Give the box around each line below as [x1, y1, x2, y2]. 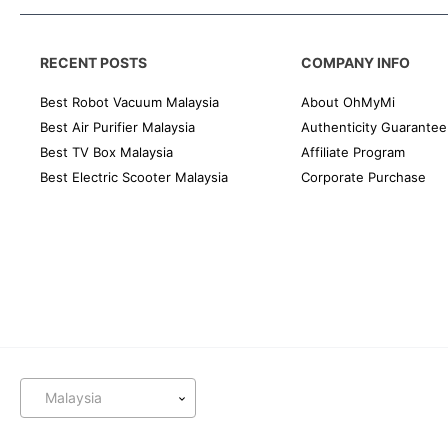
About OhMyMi [300, 94, 395, 110]
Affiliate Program [300, 144, 405, 160]
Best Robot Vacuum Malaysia [40, 94, 219, 110]
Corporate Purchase [300, 169, 426, 185]
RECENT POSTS [40, 54, 147, 71]
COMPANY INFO [300, 54, 410, 71]
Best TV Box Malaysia [40, 144, 173, 160]
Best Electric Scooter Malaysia [40, 169, 228, 185]
